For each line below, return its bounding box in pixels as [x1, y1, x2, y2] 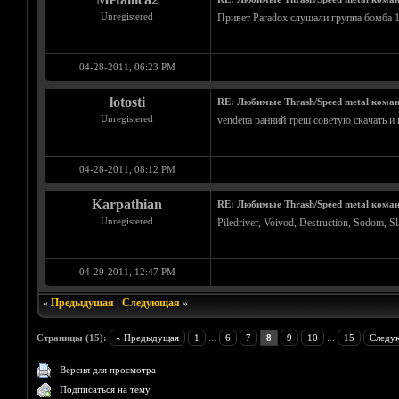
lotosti [109, 94, 145, 110]
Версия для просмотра [60, 364, 157, 375]
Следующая [121, 297, 180, 309]
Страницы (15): [37, 332, 108, 343]
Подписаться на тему [60, 384, 151, 395]
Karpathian [92, 197, 162, 212]
